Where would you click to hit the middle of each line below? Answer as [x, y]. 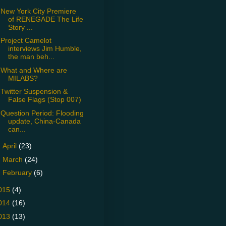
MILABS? [23, 78]
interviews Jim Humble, [45, 49]
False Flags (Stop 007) [44, 100]
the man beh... [31, 57]
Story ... [20, 27]
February [18, 173]
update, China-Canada [44, 121]
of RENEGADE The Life [45, 19]
